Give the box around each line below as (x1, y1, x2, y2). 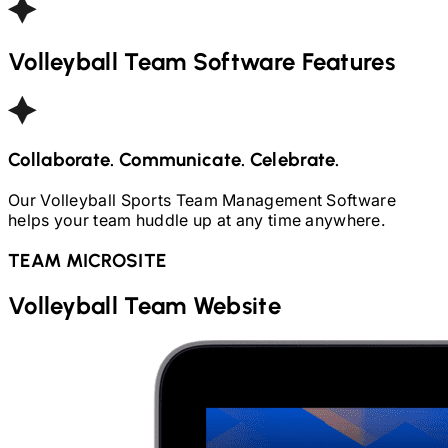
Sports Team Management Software (120, 189, 396, 210)
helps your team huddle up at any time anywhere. (8, 209, 386, 230)
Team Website (124, 291, 281, 321)
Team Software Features (124, 47, 395, 77)
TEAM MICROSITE (8, 248, 167, 272)
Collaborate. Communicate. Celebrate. (8, 148, 340, 172)
